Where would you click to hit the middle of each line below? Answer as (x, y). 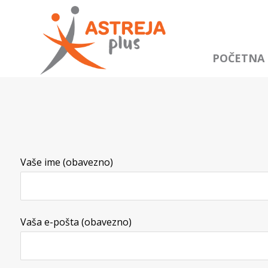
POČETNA (238, 58)
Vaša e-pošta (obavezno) (76, 222)
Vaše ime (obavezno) (66, 162)
